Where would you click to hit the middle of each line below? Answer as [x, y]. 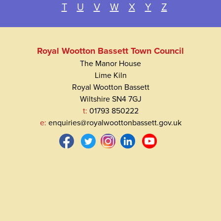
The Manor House [110, 64]
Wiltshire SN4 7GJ [110, 99]
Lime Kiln [110, 75]
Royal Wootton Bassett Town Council [110, 51]
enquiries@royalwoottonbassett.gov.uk [114, 123]
